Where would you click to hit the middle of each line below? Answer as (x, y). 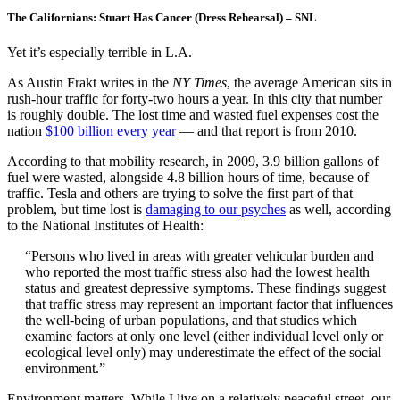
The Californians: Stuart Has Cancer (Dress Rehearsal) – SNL (162, 17)
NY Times (200, 83)
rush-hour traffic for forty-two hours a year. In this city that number (195, 99)
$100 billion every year (111, 131)
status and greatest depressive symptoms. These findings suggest (205, 288)
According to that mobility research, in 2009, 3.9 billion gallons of (193, 162)
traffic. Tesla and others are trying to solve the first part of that (180, 194)
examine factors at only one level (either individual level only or (204, 337)
